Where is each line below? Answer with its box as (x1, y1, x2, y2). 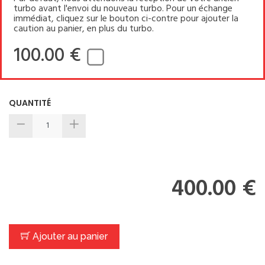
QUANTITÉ (9, 96, 51, 109)
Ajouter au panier (30, 230, 108, 242)
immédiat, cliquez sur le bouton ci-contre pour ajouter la (14, 11, 238, 27)
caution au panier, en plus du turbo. (14, 21, 154, 37)
